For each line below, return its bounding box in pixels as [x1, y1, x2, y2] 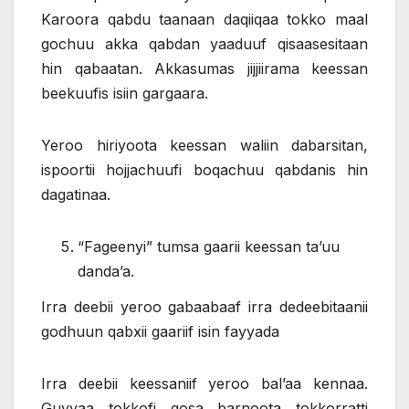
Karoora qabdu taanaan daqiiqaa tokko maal [41, 9, 368, 28]
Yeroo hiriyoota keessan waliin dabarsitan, [41, 135, 368, 154]
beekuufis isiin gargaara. [41, 83, 208, 102]
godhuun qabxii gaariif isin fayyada [41, 322, 279, 341]
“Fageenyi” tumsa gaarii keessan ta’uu [78, 236, 340, 256]
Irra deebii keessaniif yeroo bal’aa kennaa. [41, 374, 368, 393]
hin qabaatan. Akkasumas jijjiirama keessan [41, 58, 368, 78]
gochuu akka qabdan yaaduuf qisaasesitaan [41, 34, 368, 53]
